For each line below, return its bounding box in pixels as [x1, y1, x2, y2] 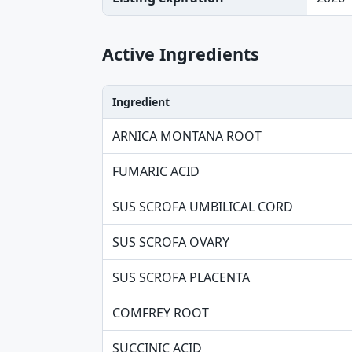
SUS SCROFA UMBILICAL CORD [112, 198, 293, 215]
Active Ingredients [102, 42, 259, 65]
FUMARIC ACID [112, 163, 200, 180]
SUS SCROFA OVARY [112, 233, 229, 251]
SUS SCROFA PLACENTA [112, 269, 250, 286]
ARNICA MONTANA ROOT [112, 127, 262, 145]
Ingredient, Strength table [102, 119, 257, 136]
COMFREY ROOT [112, 304, 209, 321]
